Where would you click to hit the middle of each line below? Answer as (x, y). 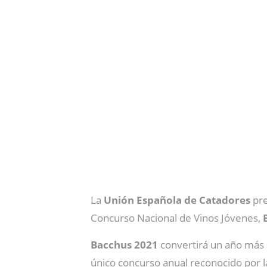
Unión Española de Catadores (177, 200)
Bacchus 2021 (124, 244)
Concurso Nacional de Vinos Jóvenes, (177, 218)
